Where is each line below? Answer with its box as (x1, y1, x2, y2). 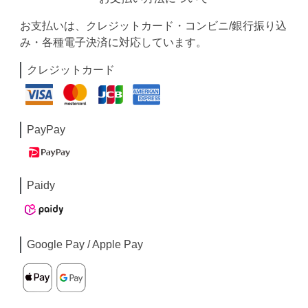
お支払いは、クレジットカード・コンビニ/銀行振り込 (20, 20, 287, 32)
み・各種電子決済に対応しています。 (20, 36, 208, 48)
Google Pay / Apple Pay (27, 239, 144, 251)
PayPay (27, 123, 66, 135)
